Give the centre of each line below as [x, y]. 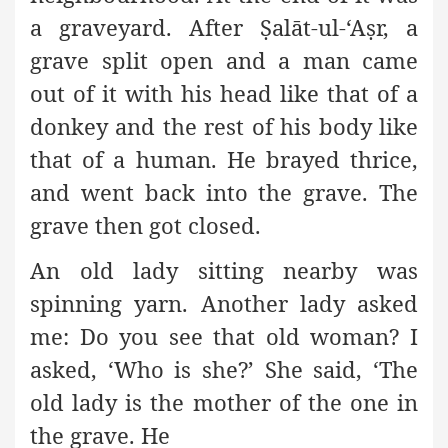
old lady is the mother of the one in [224, 401]
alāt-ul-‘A [319, 26]
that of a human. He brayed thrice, [224, 158]
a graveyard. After [145, 26]
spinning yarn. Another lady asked [224, 302]
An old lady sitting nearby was [224, 269]
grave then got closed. [145, 224]
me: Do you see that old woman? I [224, 335]
